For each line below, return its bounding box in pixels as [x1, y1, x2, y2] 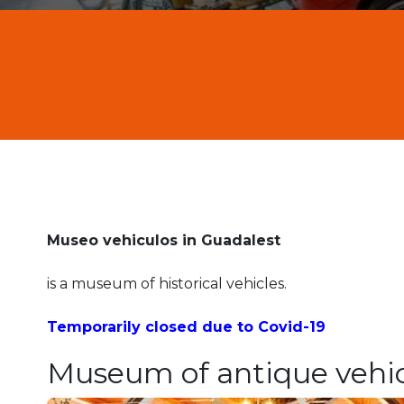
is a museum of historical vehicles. [47, 275, 287, 293]
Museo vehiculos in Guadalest [47, 232, 280, 250]
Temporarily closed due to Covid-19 [47, 318, 326, 336]
